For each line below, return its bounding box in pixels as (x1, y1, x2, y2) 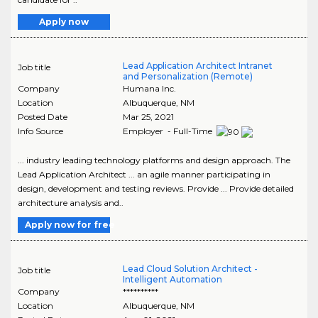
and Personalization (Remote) (122, 70, 253, 82)
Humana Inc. (122, 82, 176, 94)
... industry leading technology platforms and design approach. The (18, 154, 290, 165)
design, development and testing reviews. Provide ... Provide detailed (18, 182, 294, 194)
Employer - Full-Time (122, 125, 214, 136)
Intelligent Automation (122, 273, 222, 285)
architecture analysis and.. (18, 197, 124, 208)
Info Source (18, 125, 63, 136)
